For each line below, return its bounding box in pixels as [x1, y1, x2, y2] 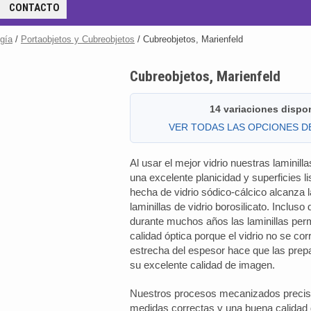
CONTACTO [9, 1, 60, 14]
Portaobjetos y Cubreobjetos [21, 34, 135, 44]
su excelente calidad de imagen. [130, 259, 276, 271]
